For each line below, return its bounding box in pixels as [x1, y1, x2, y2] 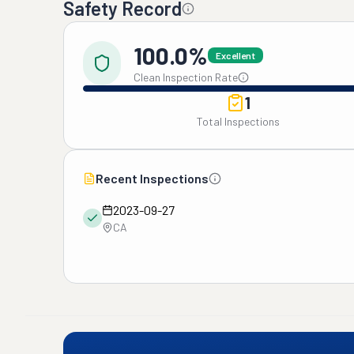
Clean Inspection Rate [134, 70, 238, 84]
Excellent [216, 50, 255, 61]
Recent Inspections [96, 171, 209, 186]
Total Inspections [197, 115, 280, 128]
